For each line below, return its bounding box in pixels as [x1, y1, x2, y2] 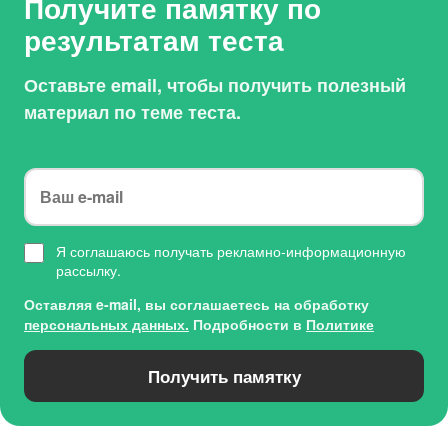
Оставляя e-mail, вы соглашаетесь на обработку [24, 294, 369, 315]
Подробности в [189, 314, 306, 335]
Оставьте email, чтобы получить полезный [24, 72, 406, 99]
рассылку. [56, 260, 121, 281]
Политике [306, 314, 374, 335]
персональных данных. [24, 314, 189, 335]
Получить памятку [147, 364, 301, 389]
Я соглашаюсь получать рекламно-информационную [56, 241, 406, 262]
